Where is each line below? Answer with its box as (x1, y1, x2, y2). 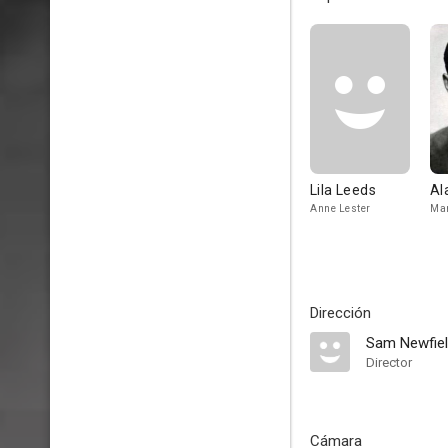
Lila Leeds (310, 182, 376, 198)
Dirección (310, 304, 371, 322)
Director (366, 355, 412, 370)
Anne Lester (310, 203, 371, 214)
